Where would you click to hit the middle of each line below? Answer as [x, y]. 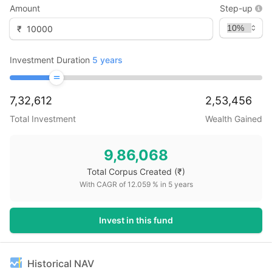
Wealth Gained [234, 119]
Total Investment [43, 119]
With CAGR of [103, 184]
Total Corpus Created [129, 172]
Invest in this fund [136, 220]
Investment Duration [50, 60]
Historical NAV [61, 263]
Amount [25, 8]
